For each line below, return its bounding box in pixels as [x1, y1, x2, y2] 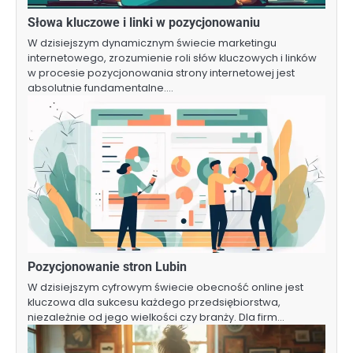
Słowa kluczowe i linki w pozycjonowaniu [28, 15, 260, 31]
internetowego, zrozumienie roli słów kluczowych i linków [28, 50, 317, 66]
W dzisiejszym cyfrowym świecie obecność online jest [28, 280, 303, 295]
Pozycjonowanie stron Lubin [28, 259, 187, 275]
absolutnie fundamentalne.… [28, 80, 173, 96]
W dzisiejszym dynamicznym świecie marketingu [28, 35, 277, 51]
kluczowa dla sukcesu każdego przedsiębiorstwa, [28, 295, 281, 310]
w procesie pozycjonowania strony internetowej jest [28, 65, 295, 81]
